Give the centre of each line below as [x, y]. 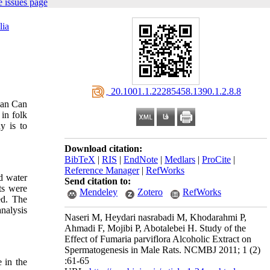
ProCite [216, 159]
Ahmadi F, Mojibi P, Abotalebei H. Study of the [155, 228]
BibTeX [80, 159]
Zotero [150, 192]
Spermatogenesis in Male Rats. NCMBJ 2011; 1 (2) [162, 250]
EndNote [141, 159]
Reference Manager [102, 170]
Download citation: [103, 149]
